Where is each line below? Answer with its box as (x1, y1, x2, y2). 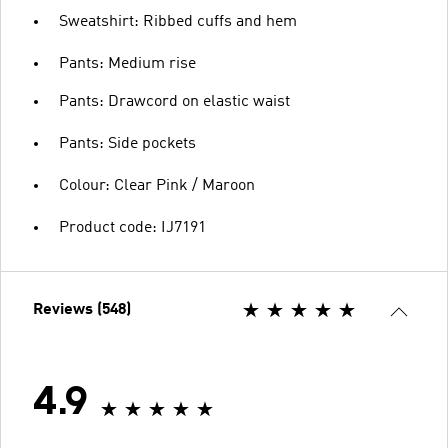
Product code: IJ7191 (59, 220, 206, 236)
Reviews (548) (33, 302, 131, 318)
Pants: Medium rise (59, 56, 196, 72)
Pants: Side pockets (59, 136, 196, 152)
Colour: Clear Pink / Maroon (59, 178, 255, 194)
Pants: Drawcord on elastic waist (59, 94, 290, 110)
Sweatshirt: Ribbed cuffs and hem (59, 14, 297, 30)
